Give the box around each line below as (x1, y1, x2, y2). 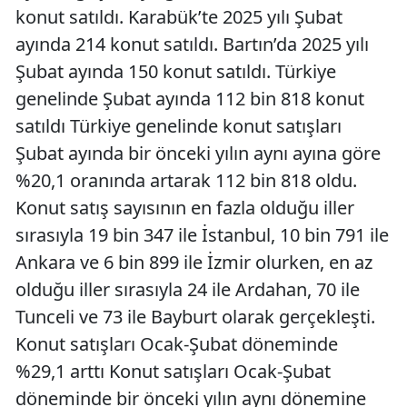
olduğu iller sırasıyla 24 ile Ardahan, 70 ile (15, 277, 360, 303)
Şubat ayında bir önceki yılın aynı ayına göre (15, 141, 381, 166)
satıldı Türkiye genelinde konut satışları (15, 114, 342, 139)
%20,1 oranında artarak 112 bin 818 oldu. (15, 168, 357, 194)
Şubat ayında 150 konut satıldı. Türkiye (15, 59, 336, 84)
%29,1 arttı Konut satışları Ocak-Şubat (15, 359, 331, 384)
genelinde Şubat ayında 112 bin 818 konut (15, 86, 364, 112)
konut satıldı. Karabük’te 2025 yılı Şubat (15, 5, 342, 30)
